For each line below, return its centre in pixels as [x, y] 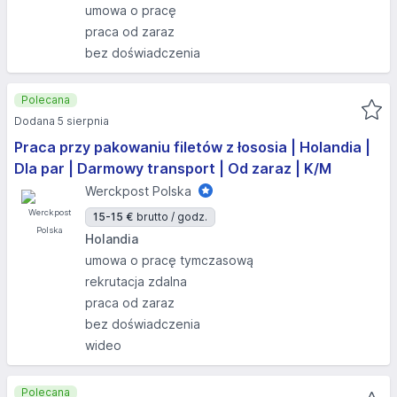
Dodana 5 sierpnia [62, 121]
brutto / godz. [172, 217]
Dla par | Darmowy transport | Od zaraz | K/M [173, 168]
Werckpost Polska [138, 191]
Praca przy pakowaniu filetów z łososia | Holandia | [192, 147]
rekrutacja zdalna [136, 281]
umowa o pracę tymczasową [169, 260]
